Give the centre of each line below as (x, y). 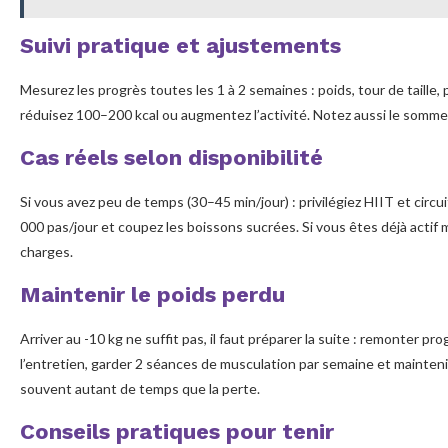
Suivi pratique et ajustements (180, 45)
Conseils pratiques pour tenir (177, 431)
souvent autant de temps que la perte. (140, 388)
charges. (46, 251)
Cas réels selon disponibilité (171, 157)
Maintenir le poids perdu (152, 294)
